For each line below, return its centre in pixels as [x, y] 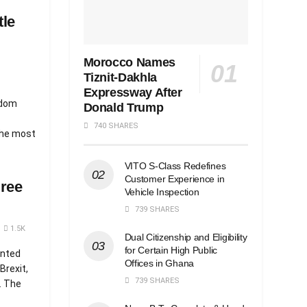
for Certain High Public [171, 250]
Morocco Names [129, 62]
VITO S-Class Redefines [175, 165]
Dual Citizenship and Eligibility [186, 237]
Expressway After [133, 92]
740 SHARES [115, 125]
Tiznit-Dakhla [120, 77]
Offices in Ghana [159, 263]
